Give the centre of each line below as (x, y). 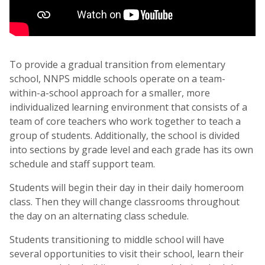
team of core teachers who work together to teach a (125, 122)
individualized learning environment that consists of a (128, 107)
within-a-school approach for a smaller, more (110, 93)
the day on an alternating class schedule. (99, 216)
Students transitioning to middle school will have (117, 240)
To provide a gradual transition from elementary (117, 65)
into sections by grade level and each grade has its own (131, 150)
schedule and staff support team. (82, 164)
